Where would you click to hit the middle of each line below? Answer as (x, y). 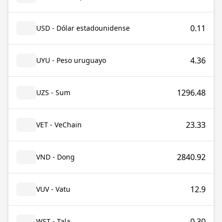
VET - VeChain (59, 125)
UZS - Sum (53, 92)
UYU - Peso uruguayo (71, 60)
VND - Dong (55, 157)
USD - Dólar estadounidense (83, 28)
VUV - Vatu (53, 189)
